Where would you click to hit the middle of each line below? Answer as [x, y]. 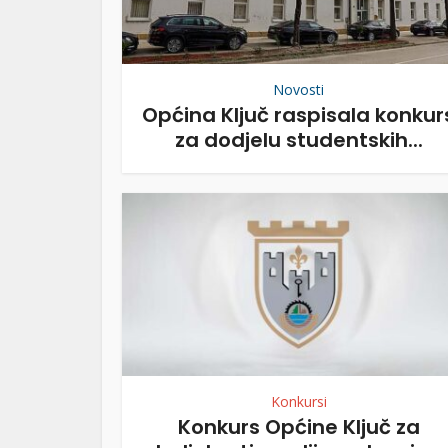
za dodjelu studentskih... [298, 139]
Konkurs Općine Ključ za [298, 427]
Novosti [298, 89]
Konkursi [298, 402]
